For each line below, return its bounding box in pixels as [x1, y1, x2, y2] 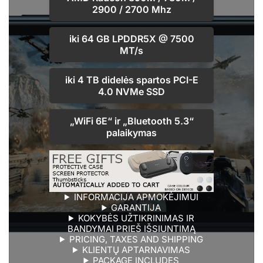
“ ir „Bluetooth [107, 114, 174, 127]
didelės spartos [101, 73, 171, 86]
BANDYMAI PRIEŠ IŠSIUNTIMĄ [68, 222, 195, 234]
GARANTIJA [111, 201, 161, 213]
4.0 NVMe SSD [98, 85, 165, 97]
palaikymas [106, 126, 157, 139]
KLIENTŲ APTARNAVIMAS [82, 244, 190, 255]
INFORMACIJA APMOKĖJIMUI [73, 191, 198, 203]
